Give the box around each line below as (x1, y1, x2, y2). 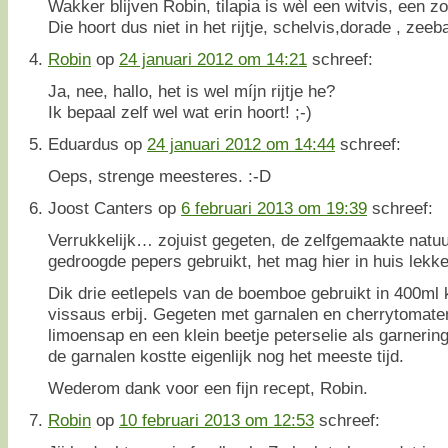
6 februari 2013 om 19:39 (181, 197, 367, 218)
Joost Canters (48, 197, 153, 218)
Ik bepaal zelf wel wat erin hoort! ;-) (48, 101, 312, 122)
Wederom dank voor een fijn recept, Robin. (48, 377, 368, 398)
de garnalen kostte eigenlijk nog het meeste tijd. (48, 345, 404, 366)
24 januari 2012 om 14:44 (147, 133, 335, 154)
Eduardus (48, 133, 119, 154)
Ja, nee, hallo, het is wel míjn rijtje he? (48, 80, 335, 101)
